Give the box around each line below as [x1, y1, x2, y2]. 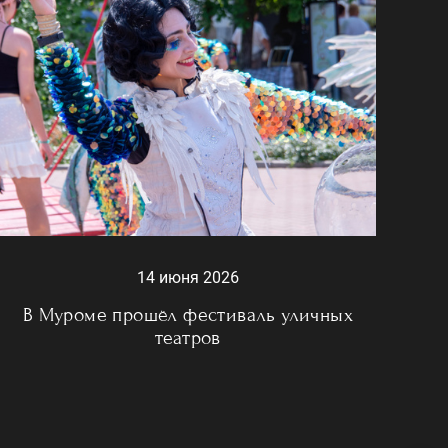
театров [155, 325, 221, 349]
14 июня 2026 [137, 267, 239, 287]
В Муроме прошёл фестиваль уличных [22, 302, 354, 326]
